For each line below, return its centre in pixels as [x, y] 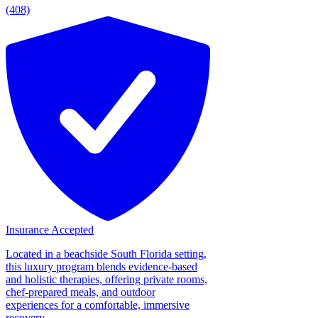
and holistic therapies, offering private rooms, [106, 279]
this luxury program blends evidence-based [102, 266]
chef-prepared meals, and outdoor [81, 292]
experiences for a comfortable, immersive [98, 305]
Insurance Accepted [50, 229]
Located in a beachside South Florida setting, [106, 253]
